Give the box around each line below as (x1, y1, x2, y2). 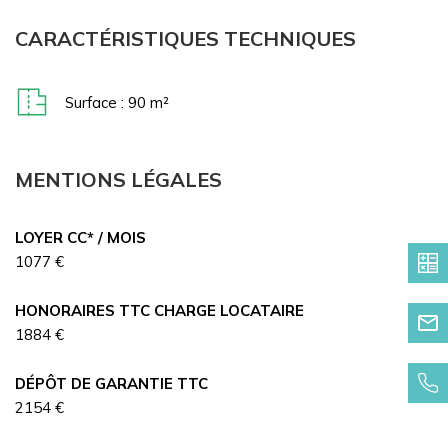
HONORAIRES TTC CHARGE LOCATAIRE (15, 301, 304, 321)
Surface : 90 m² (64, 92, 169, 112)
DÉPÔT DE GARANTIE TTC (15, 374, 208, 394)
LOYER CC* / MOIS (15, 228, 146, 248)
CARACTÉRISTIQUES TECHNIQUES (15, 26, 356, 52)
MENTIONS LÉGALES (15, 167, 222, 193)
